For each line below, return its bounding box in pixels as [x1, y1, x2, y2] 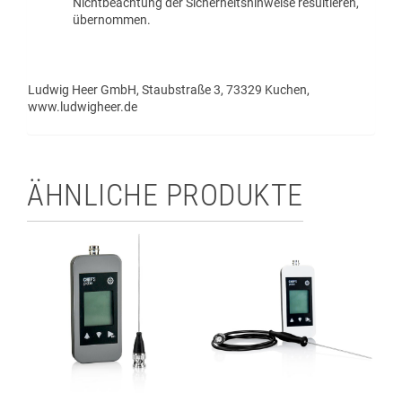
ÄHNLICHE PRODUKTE [27, 177, 303, 214]
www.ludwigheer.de [28, 99, 137, 114]
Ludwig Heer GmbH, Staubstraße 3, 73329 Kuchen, [28, 82, 310, 97]
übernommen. [73, 12, 151, 27]
